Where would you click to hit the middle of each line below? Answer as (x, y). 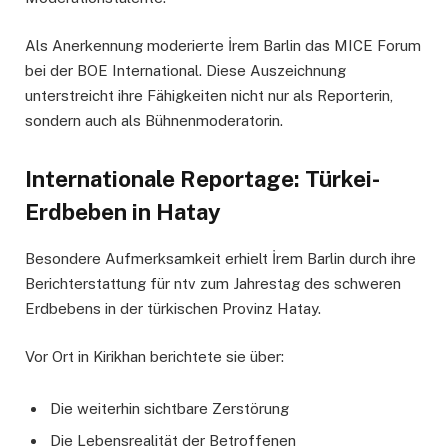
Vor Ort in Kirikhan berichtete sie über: (154, 357)
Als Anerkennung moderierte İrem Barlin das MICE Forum (223, 46)
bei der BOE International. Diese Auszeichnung (185, 71)
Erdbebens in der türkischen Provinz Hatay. (173, 309)
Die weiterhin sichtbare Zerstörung (169, 409)
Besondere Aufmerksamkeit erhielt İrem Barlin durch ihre (220, 259)
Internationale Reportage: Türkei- (202, 179)
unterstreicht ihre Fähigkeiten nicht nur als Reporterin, (209, 96)
